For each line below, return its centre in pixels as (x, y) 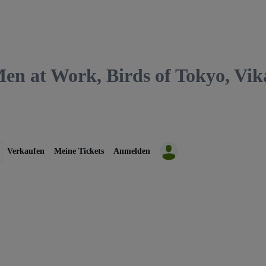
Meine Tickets (79, 151)
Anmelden (132, 151)
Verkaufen (26, 151)
